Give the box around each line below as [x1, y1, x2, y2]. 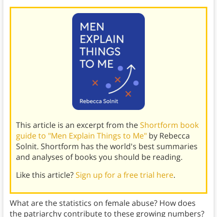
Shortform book [139, 120, 199, 131]
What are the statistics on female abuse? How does [9, 198, 196, 209]
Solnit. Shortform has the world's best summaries [15, 141, 198, 152]
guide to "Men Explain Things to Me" [15, 130, 147, 141]
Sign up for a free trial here [75, 170, 173, 181]
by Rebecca [146, 130, 190, 141]
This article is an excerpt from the [15, 120, 140, 131]
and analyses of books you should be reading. [15, 152, 183, 163]
